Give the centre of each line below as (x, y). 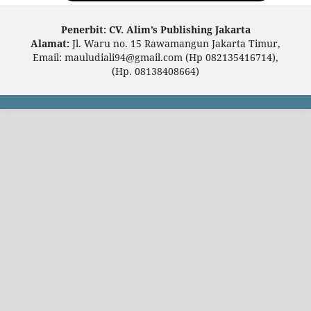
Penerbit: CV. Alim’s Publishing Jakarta (155, 30)
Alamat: (50, 44)
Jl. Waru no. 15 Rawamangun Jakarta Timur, (175, 44)
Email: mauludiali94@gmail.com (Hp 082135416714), (155, 58)
